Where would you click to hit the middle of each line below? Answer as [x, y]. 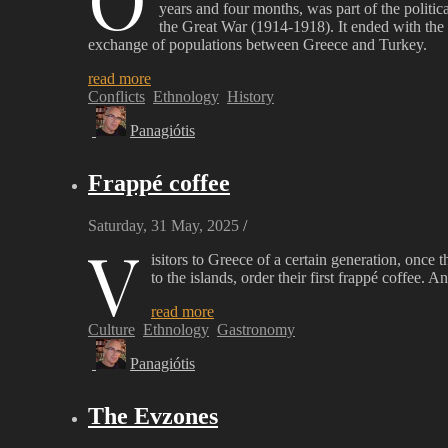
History [250, 96]
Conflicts [116, 96]
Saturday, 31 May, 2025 [163, 225]
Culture [111, 329]
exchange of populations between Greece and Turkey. [257, 44]
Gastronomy [256, 329]
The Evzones [153, 415]
